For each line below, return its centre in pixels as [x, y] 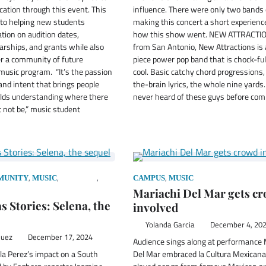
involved [156, 207]
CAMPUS [149, 178]
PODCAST [79, 178]
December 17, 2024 [60, 237]
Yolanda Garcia [170, 224]
